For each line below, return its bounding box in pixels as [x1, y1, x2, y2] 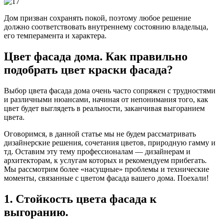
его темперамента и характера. [4, 31, 107, 40]
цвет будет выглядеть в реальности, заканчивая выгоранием [4, 104, 205, 113]
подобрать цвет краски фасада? [4, 63, 173, 77]
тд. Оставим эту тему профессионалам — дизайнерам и [4, 147, 191, 156]
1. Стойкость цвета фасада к [4, 192, 157, 206]
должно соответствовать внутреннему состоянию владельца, [4, 23, 208, 31]
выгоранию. [4, 206, 68, 219]
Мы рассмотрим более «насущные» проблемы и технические [4, 165, 209, 174]
